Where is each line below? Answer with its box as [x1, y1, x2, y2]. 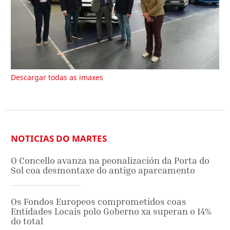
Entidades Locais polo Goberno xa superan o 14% [11, 205, 212, 217]
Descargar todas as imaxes [11, 72, 103, 83]
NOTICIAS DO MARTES [11, 132, 107, 144]
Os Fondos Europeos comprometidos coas [11, 196, 186, 207]
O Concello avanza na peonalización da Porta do [11, 155, 209, 166]
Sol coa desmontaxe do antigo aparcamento [11, 164, 195, 176]
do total [11, 215, 43, 226]
